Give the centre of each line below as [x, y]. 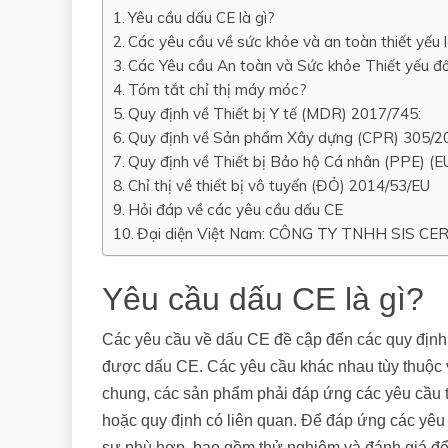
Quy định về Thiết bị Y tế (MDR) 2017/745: [275, 113]
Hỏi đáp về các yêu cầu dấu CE [236, 209]
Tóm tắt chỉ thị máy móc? [218, 89]
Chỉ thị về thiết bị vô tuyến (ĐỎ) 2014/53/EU [279, 185]
